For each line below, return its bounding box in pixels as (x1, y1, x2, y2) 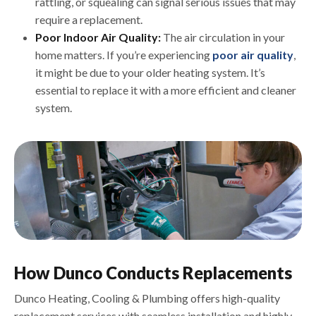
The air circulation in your (163, 30, 285, 44)
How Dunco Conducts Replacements (14, 262, 292, 283)
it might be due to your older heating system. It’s (35, 66, 265, 80)
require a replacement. (35, 13, 142, 27)
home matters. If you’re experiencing (35, 48, 212, 62)
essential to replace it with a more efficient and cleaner (35, 83, 296, 97)
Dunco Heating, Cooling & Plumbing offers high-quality (14, 291, 280, 305)
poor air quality (212, 48, 293, 62)
